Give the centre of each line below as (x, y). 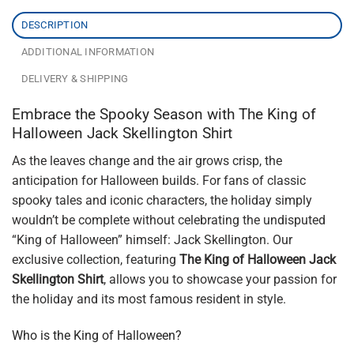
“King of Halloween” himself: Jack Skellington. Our (152, 239)
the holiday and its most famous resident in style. (149, 299)
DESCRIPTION (55, 25)
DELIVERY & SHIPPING (75, 79)
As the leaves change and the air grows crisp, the (147, 160)
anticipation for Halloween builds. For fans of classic (159, 180)
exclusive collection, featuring (96, 259)
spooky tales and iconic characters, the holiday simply (162, 200)
